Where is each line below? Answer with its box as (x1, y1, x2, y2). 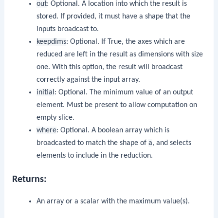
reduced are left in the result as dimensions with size (36, 50, 203, 58)
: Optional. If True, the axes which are (66, 37, 185, 46)
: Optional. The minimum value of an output (54, 88, 193, 96)
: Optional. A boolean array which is (56, 126, 169, 134)
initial (36, 88, 54, 96)
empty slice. (36, 113, 74, 122)
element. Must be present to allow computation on (36, 101, 197, 109)
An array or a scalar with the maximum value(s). (36, 198, 190, 206)
